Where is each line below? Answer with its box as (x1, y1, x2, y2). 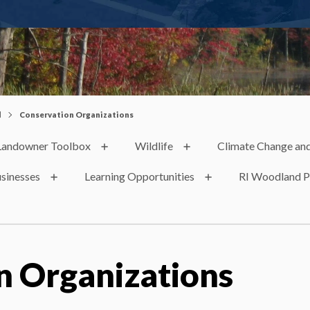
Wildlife (135, 139, 173, 153)
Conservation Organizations (19, 109, 134, 119)
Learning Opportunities (84, 169, 194, 183)
